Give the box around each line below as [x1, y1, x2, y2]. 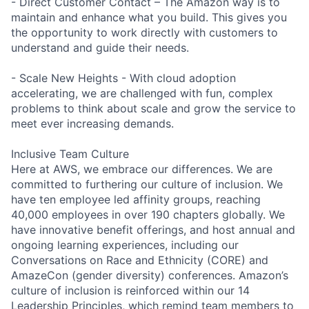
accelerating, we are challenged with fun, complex [11, 86, 273, 100]
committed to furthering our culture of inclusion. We [11, 177, 283, 191]
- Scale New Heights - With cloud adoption [11, 70, 236, 85]
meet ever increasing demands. [11, 116, 174, 130]
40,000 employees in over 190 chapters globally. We [11, 207, 285, 221]
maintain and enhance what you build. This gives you [11, 10, 287, 24]
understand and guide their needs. [11, 40, 189, 54]
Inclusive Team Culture [11, 146, 129, 161]
